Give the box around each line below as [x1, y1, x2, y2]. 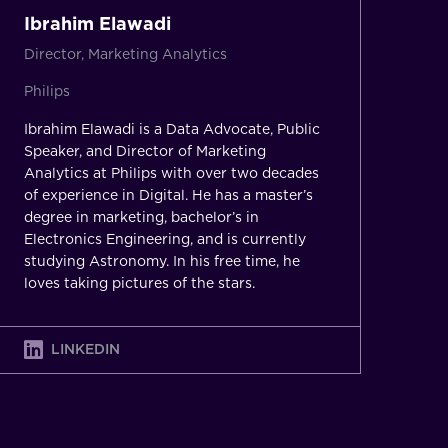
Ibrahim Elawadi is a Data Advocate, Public [23, 120, 320, 137]
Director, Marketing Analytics [23, 45, 227, 62]
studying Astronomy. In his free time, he [23, 252, 300, 269]
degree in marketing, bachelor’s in [23, 208, 259, 225]
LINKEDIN [50, 341, 120, 358]
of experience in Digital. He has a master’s [23, 186, 313, 203]
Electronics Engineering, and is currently [23, 230, 306, 247]
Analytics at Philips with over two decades [23, 164, 319, 181]
